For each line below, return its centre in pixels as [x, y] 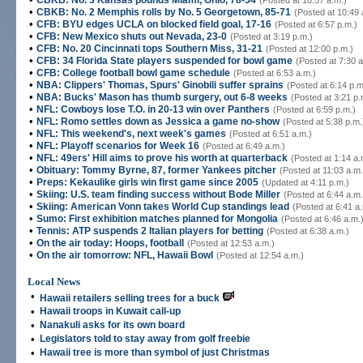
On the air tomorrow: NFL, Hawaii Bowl [125, 255]
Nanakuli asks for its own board [112, 325]
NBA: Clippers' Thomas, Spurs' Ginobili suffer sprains [160, 85]
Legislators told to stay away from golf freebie [145, 339]
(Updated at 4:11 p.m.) [305, 182]
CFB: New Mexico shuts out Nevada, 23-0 [132, 36]
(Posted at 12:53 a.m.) [231, 243]
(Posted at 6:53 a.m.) [275, 73]
